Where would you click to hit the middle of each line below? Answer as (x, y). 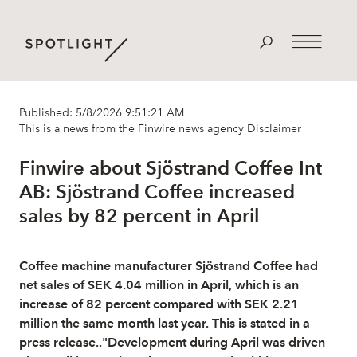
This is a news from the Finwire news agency (131, 129)
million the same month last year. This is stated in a (165, 323)
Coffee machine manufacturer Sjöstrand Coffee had (169, 266)
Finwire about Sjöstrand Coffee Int (171, 168)
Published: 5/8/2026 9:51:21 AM (102, 113)
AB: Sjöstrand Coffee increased (157, 192)
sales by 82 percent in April (139, 216)
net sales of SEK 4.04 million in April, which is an (159, 285)
